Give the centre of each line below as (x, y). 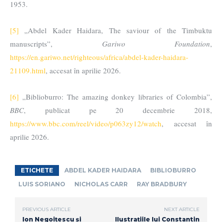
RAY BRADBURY (162, 184)
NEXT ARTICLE (182, 210)
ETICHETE (37, 170)
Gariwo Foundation (156, 44)
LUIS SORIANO (42, 184)
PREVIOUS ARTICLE (47, 210)
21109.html (28, 71)
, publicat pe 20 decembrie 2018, (118, 110)
